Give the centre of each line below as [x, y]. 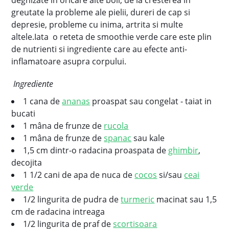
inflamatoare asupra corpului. [69, 61]
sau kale [148, 138]
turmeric [138, 199]
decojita [27, 163]
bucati [24, 113]
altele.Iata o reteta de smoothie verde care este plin [112, 37]
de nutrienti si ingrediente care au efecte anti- [99, 49]
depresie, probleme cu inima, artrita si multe [97, 25]
